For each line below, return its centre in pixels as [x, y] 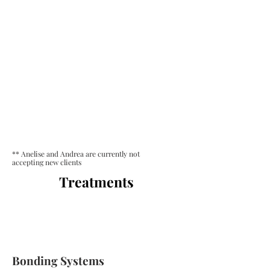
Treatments [96, 182]
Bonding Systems [58, 260]
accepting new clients [47, 162]
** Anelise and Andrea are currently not [76, 154]
